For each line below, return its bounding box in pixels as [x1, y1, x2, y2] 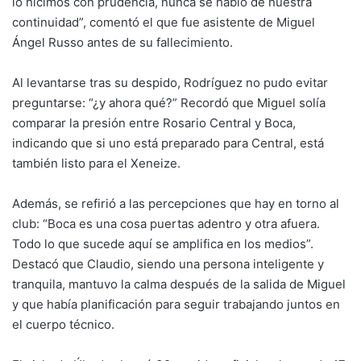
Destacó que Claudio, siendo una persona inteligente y [12, 256, 324, 272]
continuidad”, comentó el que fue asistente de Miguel [12, 15, 315, 31]
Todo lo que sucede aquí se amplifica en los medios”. [12, 236, 313, 252]
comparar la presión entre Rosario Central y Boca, [12, 115, 296, 131]
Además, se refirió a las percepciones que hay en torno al [12, 196, 339, 212]
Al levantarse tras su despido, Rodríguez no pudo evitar [12, 75, 328, 91]
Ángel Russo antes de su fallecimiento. [12, 35, 233, 51]
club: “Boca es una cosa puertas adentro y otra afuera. [12, 216, 320, 232]
